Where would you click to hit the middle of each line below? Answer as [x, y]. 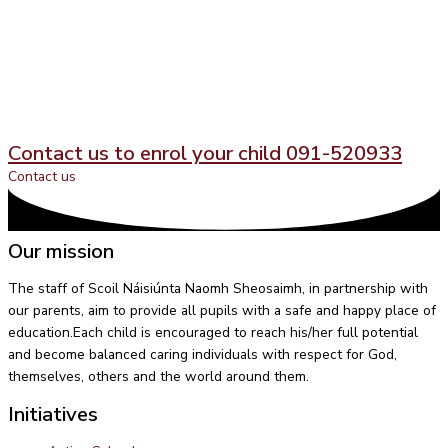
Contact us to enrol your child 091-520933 [205, 152]
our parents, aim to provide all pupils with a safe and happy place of [222, 310]
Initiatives [53, 414]
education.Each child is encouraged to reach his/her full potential [213, 332]
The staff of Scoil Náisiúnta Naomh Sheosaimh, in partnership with [218, 288]
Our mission [61, 251]
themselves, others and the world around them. [158, 376]
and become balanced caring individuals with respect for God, [202, 354]
